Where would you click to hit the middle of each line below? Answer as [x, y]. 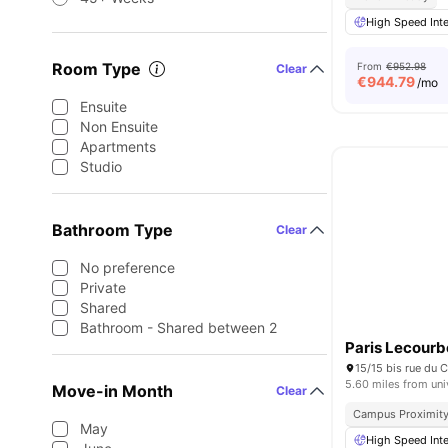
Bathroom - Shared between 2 [178, 327]
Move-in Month [112, 391]
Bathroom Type [112, 230]
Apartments [118, 146]
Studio [101, 166]
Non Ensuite [119, 126]
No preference [127, 267]
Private [103, 287]
